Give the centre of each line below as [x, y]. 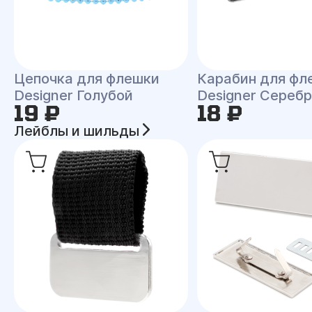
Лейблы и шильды [78, 131]
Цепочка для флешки [87, 79]
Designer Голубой [73, 95]
